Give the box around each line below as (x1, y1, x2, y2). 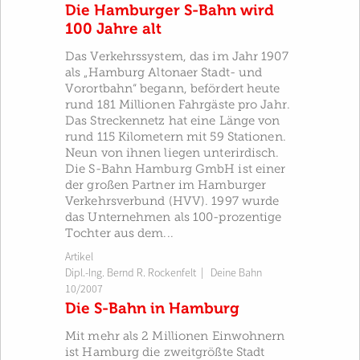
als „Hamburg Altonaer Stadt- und (65, 66, 263, 79)
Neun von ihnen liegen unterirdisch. (65, 146, 280, 159)
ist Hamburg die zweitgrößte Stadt (65, 346, 265, 358)
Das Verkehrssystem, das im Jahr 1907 (65, 50, 288, 63)
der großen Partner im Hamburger (65, 178, 267, 191)
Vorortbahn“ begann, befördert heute (65, 82, 280, 95)
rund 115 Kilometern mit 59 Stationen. (65, 130, 286, 143)
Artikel (65, 250, 93, 264)
